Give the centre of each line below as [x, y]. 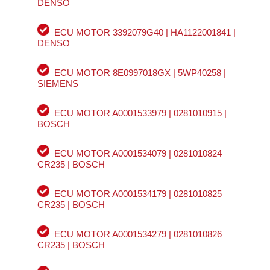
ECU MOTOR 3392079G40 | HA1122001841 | [145, 33]
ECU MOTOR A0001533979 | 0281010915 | [140, 113]
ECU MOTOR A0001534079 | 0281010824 [138, 154]
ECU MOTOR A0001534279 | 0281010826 [138, 234]
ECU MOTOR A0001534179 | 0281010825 [138, 194]
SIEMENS [58, 84]
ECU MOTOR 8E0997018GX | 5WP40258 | [140, 73]
